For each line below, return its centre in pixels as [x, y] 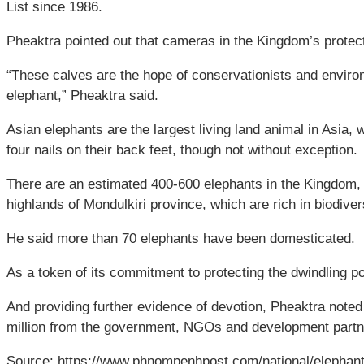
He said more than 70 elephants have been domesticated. [181, 238]
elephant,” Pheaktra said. [82, 95]
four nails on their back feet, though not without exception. [182, 149]
